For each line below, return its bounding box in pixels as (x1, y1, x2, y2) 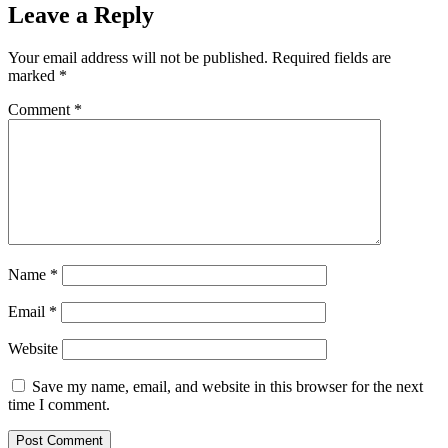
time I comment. (8, 395, 110, 413)
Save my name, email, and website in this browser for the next (32, 377, 423, 395)
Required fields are (272, 48, 391, 66)
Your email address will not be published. (8, 48, 268, 66)
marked (8, 66, 59, 84)
